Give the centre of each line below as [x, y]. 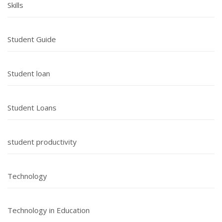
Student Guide [32, 39]
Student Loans [32, 108]
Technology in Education [49, 210]
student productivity [42, 142]
